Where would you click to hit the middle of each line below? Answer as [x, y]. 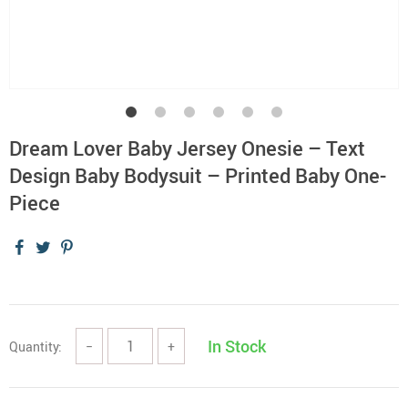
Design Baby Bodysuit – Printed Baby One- [198, 175]
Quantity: [36, 346]
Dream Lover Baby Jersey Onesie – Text [187, 148]
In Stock [237, 346]
